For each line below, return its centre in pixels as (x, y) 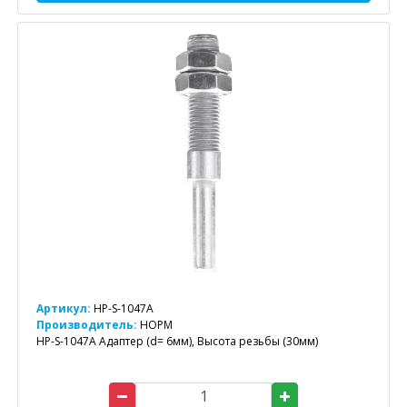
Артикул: (64, 308)
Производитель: (88, 324)
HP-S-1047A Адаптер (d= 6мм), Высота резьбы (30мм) (177, 341)
